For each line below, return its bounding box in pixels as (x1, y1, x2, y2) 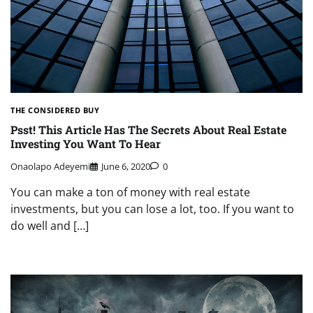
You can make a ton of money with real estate (10, 184, 250, 201)
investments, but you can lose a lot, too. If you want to (10, 201, 294, 217)
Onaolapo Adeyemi (10, 160, 90, 173)
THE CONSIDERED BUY (10, 104, 99, 115)
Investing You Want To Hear (10, 136, 161, 152)
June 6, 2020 (101, 160, 150, 173)
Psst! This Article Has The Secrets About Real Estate (10, 122, 286, 138)
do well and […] (10, 218, 89, 234)
